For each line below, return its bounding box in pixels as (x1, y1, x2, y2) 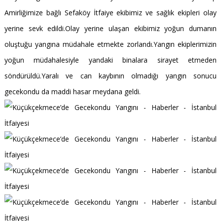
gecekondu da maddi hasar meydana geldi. (4, 87, 141, 96)
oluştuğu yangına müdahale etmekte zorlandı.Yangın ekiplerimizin (4, 39, 217, 49)
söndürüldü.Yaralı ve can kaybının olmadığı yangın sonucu (4, 71, 217, 80)
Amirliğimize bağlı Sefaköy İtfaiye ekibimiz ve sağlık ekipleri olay (4, 8, 217, 17)
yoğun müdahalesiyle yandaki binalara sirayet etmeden (4, 55, 217, 65)
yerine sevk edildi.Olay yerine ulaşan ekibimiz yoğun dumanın (4, 24, 217, 33)
